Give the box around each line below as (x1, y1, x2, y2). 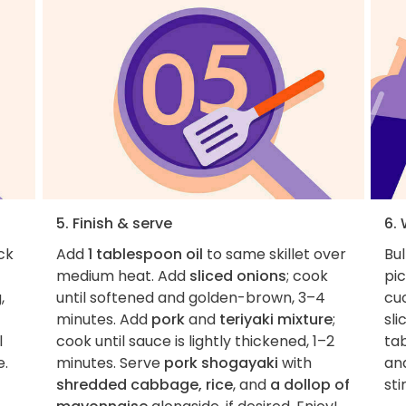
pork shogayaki (163, 353, 278, 374)
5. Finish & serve (55, 213, 172, 235)
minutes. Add (55, 309, 151, 331)
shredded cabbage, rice (55, 374, 233, 396)
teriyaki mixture (218, 309, 333, 331)
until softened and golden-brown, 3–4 (55, 287, 325, 309)
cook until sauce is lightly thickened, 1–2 (55, 331, 334, 353)
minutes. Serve (55, 353, 164, 374)
